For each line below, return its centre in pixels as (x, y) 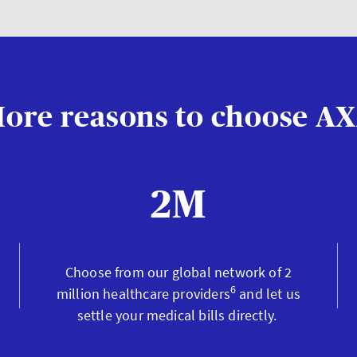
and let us (269, 294)
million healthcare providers (143, 294)
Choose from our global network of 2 (178, 272)
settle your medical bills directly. (178, 315)
